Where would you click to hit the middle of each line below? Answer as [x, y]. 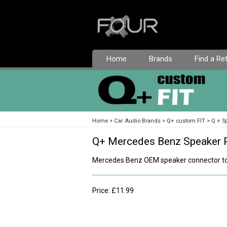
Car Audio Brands [137, 121]
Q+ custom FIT [186, 121]
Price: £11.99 [113, 190]
